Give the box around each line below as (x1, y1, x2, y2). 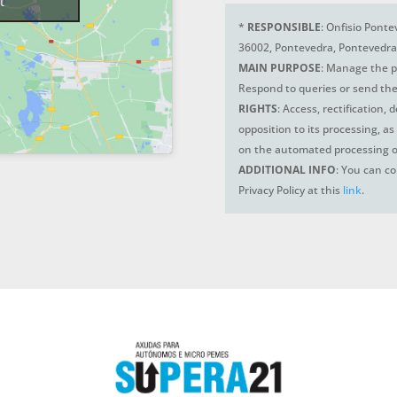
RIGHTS (237, 101, 277, 117)
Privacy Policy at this (237, 183, 343, 198)
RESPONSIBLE (246, 19, 321, 35)
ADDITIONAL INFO (237, 162, 336, 178)
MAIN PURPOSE (237, 60, 321, 76)
